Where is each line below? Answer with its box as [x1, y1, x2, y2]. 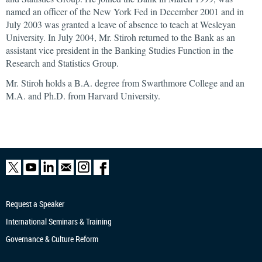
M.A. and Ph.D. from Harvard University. [6, 89, 160, 102]
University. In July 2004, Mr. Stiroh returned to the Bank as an [6, 31, 235, 43]
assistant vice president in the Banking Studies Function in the [6, 44, 233, 56]
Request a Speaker [6, 198, 64, 209]
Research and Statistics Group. [6, 57, 119, 69]
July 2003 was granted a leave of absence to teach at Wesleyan [6, 18, 236, 30]
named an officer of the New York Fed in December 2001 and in [6, 5, 244, 18]
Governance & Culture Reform [6, 233, 98, 244]
